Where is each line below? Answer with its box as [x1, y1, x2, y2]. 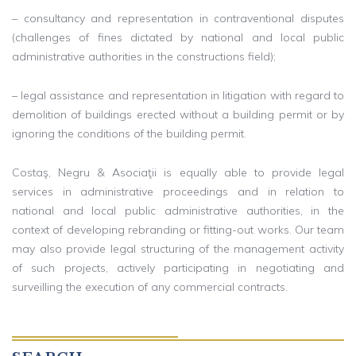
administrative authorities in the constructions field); [12, 48, 276, 64]
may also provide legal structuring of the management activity [12, 241, 344, 256]
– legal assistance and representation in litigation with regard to [12, 87, 344, 103]
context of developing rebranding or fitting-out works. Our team [12, 222, 344, 237]
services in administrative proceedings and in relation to [12, 184, 344, 199]
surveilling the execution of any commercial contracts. [12, 279, 288, 294]
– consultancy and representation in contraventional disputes [12, 10, 344, 25]
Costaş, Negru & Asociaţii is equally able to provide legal [12, 164, 344, 180]
